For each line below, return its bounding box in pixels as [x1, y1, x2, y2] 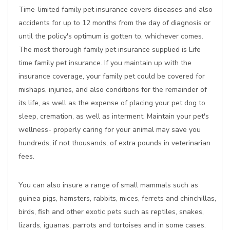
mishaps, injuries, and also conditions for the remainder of [18, 85, 207, 94]
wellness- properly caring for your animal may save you [18, 125, 201, 135]
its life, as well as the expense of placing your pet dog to [18, 98, 205, 108]
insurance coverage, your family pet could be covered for [18, 71, 205, 81]
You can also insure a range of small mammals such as [18, 180, 198, 190]
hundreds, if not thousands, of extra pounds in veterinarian [18, 138, 210, 148]
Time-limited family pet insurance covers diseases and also [18, 5, 213, 14]
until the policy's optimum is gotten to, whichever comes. [18, 31, 203, 41]
